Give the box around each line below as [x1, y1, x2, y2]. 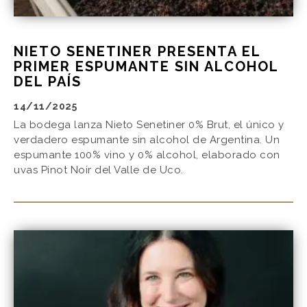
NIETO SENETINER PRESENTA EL [14, 42, 260, 60]
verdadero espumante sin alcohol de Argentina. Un [14, 133, 280, 146]
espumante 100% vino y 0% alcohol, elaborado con [14, 148, 280, 161]
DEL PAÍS [14, 73, 82, 90]
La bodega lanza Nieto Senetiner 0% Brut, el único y [14, 118, 284, 131]
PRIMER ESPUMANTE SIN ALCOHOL [14, 58, 278, 75]
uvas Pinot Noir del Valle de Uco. [14, 163, 184, 176]
